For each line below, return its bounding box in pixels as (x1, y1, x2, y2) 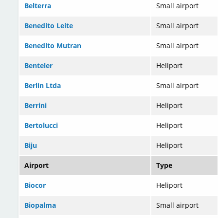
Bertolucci (24, 121, 58, 130)
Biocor (24, 181, 46, 190)
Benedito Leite (24, 21, 73, 31)
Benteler (24, 61, 53, 71)
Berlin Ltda (24, 81, 61, 91)
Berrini (24, 101, 47, 110)
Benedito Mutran (24, 41, 81, 51)
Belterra (24, 1, 51, 11)
